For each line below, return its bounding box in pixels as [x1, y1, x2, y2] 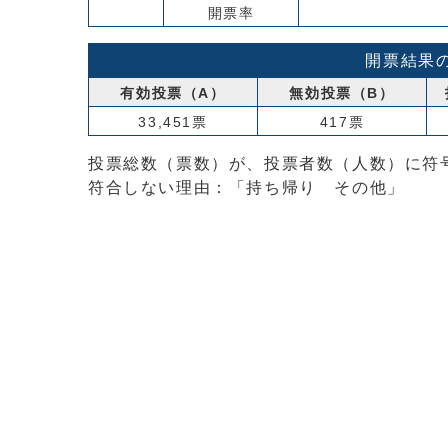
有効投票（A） [120, 86, 226, 101]
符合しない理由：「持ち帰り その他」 [88, 179, 405, 196]
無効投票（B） [289, 86, 395, 101]
